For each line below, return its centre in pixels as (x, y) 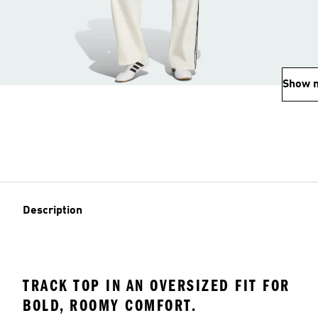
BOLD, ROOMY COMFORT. (110, 305)
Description (53, 211)
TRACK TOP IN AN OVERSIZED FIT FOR (157, 285)
